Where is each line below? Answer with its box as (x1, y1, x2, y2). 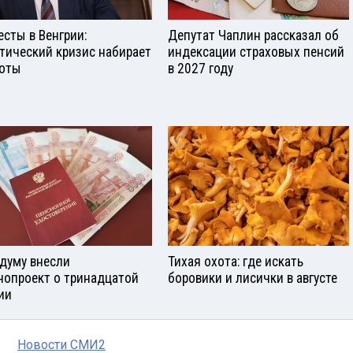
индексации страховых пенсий (168, 43, 344, 60)
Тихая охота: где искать (168, 254, 303, 270)
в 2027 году (168, 60, 233, 76)
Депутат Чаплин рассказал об (168, 27, 339, 43)
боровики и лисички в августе (168, 270, 337, 287)
